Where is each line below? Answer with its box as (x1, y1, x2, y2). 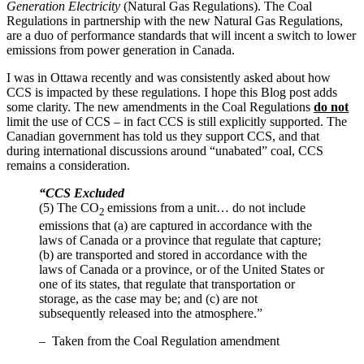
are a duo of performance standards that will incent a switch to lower (6, 28, 356, 42)
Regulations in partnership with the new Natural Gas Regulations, (6, 13, 343, 28)
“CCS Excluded (39, 185, 124, 200)
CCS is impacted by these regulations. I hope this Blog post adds (6, 84, 337, 99)
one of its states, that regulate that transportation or (39, 276, 295, 291)
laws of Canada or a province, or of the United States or (39, 262, 324, 276)
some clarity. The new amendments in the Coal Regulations (6, 99, 314, 114)
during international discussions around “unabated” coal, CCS (6, 143, 323, 158)
